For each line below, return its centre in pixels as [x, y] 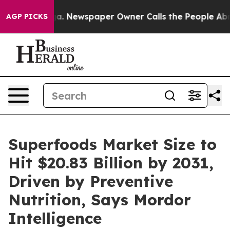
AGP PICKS [27, 16]
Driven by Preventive [91, 181]
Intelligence [55, 218]
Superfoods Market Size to [112, 144]
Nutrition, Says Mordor [100, 200]
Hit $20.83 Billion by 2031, [111, 163]
